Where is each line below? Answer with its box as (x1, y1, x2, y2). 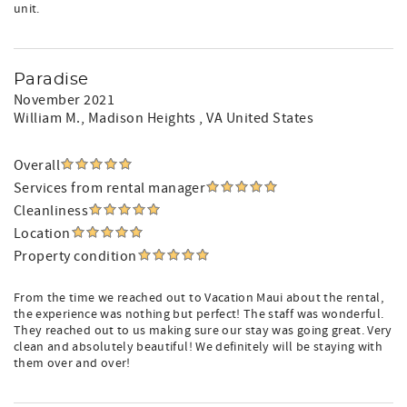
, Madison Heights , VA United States (80, 109, 314, 127)
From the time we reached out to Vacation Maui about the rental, (14, 290, 384, 306)
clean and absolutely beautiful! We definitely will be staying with (14, 339, 383, 355)
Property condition (14, 247, 137, 265)
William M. (14, 109, 81, 127)
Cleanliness (14, 202, 89, 220)
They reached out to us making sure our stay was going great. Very (14, 323, 392, 339)
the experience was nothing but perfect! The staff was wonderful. (14, 306, 384, 323)
